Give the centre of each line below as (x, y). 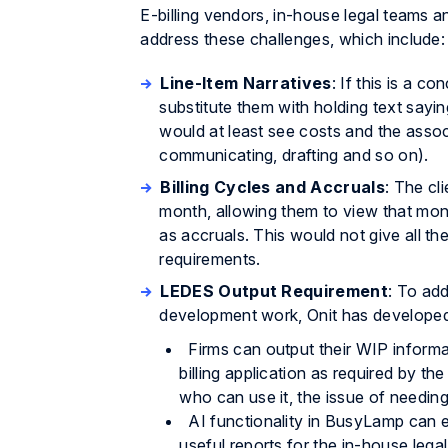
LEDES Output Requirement (274, 291)
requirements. (210, 259)
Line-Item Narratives (246, 83)
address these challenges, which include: (293, 39)
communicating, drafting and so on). (294, 155)
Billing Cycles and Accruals (272, 187)
